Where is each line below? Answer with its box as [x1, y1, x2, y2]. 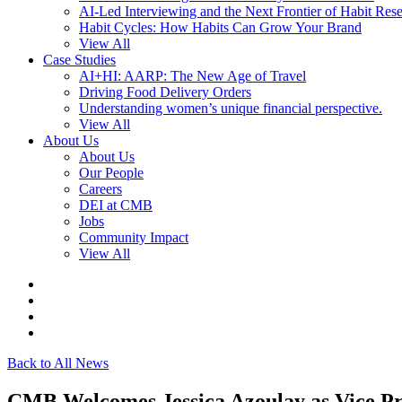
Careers [79, 181, 122, 197]
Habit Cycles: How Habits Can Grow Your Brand [79, 20, 362, 35]
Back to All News [7, 355, 109, 371]
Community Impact [79, 230, 188, 245]
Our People [79, 165, 144, 180]
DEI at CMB [79, 197, 153, 213]
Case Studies [43, 52, 116, 67]
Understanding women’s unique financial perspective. [79, 100, 382, 116]
